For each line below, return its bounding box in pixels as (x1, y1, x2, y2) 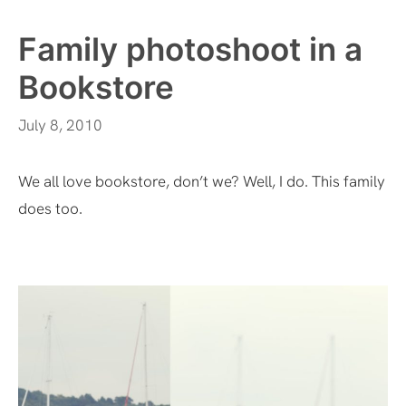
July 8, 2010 (18, 114, 102, 135)
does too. (18, 198, 82, 218)
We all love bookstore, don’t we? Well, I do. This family (18, 170, 385, 191)
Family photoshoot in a (18, 30, 362, 69)
